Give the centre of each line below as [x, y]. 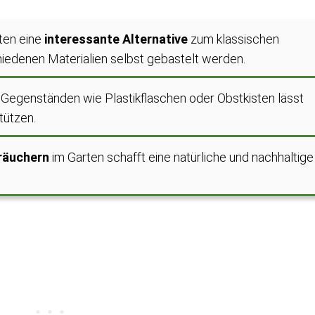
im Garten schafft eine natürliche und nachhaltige [181, 157]
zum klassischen [233, 39]
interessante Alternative [116, 39]
